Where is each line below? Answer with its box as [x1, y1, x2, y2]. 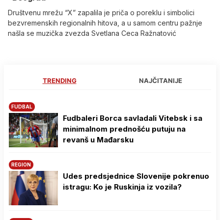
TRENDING [42, 76, 77, 84]
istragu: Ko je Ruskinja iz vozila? [63, 182, 182, 192]
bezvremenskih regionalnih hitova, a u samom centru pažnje [8, 18, 202, 27]
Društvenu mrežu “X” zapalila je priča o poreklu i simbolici [8, 8, 194, 17]
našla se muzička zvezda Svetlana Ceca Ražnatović [8, 28, 176, 37]
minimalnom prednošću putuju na [63, 124, 186, 134]
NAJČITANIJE [139, 76, 182, 84]
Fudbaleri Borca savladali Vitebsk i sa [63, 113, 202, 123]
